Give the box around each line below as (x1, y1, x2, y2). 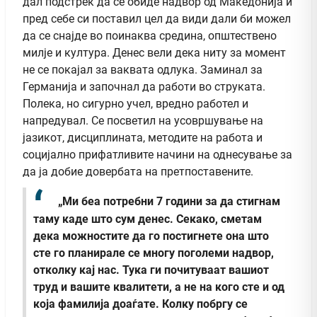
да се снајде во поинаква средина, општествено (23, 29, 277, 43)
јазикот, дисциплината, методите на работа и (23, 131, 263, 145)
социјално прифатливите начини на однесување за (23, 148, 292, 162)
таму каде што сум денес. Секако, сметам (33, 212, 262, 226)
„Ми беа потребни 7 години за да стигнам (58, 195, 280, 209)
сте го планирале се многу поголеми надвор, (33, 246, 274, 260)
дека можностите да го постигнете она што (33, 229, 269, 243)
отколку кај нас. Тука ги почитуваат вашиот (33, 263, 269, 277)
